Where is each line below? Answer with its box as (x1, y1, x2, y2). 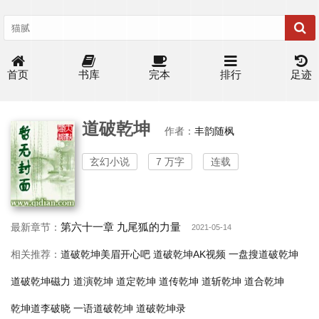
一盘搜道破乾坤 (229, 249, 298, 260)
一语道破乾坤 (73, 303, 133, 314)
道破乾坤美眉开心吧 (61, 249, 150, 260)
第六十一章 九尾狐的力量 (61, 221, 181, 233)
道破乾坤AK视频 (153, 249, 226, 260)
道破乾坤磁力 (11, 276, 70, 287)
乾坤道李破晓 (11, 303, 70, 314)
